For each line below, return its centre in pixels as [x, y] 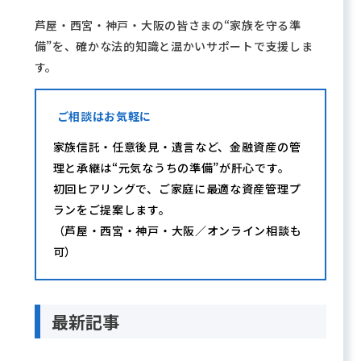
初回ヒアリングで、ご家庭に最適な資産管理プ [177, 189]
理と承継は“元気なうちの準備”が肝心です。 [171, 168]
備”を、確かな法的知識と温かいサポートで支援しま [174, 46]
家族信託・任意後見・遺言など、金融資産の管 [177, 147]
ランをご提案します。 [112, 210]
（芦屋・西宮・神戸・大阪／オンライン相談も [177, 230]
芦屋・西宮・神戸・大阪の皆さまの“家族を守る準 [168, 25]
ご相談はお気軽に [104, 116]
